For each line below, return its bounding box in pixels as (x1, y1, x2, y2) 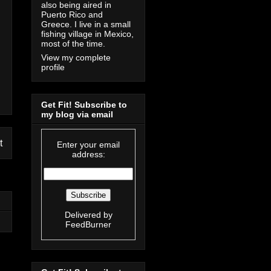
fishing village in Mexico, (41, 29, 134, 39)
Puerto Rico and (41, 10, 103, 20)
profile (41, 62, 65, 73)
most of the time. (41, 39, 105, 49)
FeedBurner (65, 219, 111, 229)
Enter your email (57, 139, 120, 149)
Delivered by (64, 209, 113, 220)
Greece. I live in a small (41, 19, 131, 30)
